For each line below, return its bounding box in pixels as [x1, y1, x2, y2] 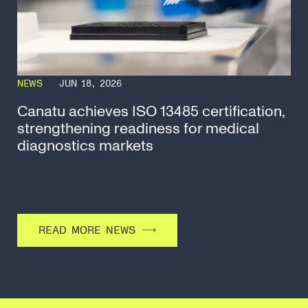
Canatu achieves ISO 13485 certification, [17, 101, 285, 122]
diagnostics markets [17, 135, 153, 157]
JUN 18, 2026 [59, 77, 122, 91]
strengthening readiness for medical [17, 118, 259, 140]
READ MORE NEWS [38, 223, 135, 239]
